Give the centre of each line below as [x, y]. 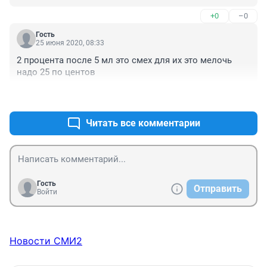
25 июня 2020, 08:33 [70, 43]
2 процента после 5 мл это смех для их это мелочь [124, 60]
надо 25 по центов [56, 72]
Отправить [218, 189]
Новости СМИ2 [46, 241]
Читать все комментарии [143, 123]
